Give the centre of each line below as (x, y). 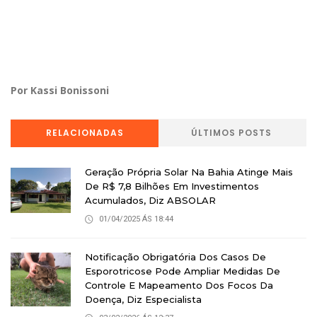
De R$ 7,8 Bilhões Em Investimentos (172, 186)
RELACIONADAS (85, 133)
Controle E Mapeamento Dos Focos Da (179, 286)
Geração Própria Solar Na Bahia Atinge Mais (189, 172)
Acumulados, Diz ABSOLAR (150, 201)
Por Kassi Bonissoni (60, 91)
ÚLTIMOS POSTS (232, 133)
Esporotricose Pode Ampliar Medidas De (183, 271)
